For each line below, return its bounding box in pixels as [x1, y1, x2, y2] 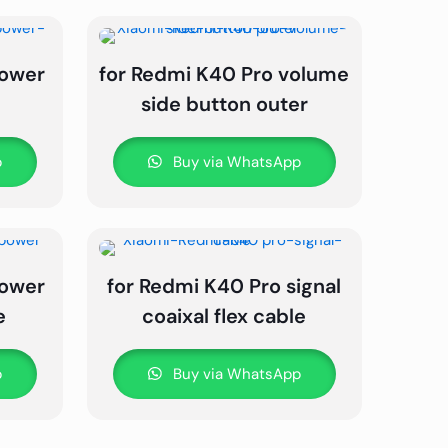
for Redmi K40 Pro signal [107, 272, 342, 299]
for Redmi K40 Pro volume [99, 60, 350, 87]
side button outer [140, 90, 308, 117]
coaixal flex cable [142, 302, 307, 329]
